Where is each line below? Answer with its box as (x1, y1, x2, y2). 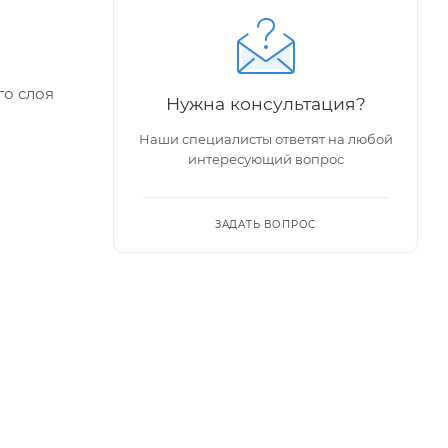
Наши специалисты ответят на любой (138, 130, 393, 147)
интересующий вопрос (187, 150, 344, 167)
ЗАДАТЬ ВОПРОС (214, 217, 317, 231)
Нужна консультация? (165, 92, 366, 114)
